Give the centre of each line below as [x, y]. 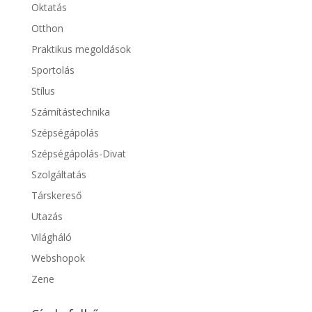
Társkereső [56, 196]
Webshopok [58, 258]
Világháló [51, 237]
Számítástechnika [70, 112]
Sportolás [53, 70]
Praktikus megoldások [81, 49]
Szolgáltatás [58, 175]
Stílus [43, 91]
